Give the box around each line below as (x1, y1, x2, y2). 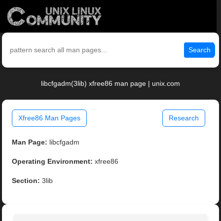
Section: (12, 177, 40, 185)
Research (168, 114, 199, 122)
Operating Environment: (12, 157, 93, 166)
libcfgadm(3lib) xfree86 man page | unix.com (41, 79, 180, 88)
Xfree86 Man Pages (18, 114, 81, 122)
